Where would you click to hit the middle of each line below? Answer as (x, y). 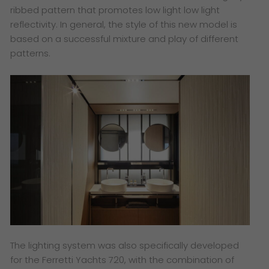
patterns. (32, 53)
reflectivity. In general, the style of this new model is (124, 25)
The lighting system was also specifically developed (125, 246)
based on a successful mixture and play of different (125, 39)
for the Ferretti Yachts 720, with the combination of (122, 260)
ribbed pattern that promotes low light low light (115, 10)
